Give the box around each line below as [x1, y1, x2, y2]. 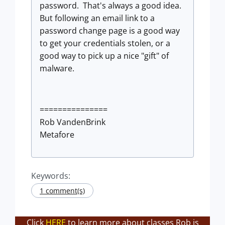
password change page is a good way [40, 25, 180, 36]
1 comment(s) [40, 186, 85, 195]
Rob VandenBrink [40, 117, 105, 128]
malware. [40, 63, 74, 74]
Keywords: [31, 170, 70, 181]
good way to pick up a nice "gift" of [40, 50, 169, 61]
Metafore [40, 129, 74, 140]
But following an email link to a [40, 13, 155, 24]
